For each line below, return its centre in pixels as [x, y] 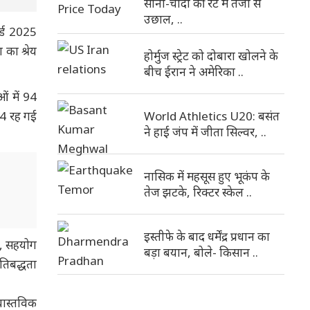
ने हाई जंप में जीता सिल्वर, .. [205, 132]
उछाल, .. [163, 19]
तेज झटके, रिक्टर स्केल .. [198, 192]
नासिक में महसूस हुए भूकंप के [207, 176]
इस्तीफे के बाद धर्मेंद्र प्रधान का [207, 236]
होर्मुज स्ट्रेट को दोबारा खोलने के [211, 56]
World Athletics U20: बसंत [212, 116]
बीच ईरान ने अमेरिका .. [194, 72]
